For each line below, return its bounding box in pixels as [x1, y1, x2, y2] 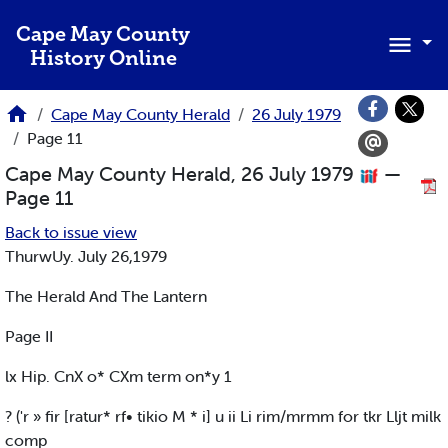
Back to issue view [5, 222, 137, 243]
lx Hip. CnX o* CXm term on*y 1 [5, 366, 232, 387]
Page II [5, 326, 53, 347]
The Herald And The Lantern [5, 286, 207, 307]
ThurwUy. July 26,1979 [5, 246, 167, 267]
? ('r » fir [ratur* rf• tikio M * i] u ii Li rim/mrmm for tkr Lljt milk [5, 406, 441, 427]
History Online [29, 50, 177, 70]
